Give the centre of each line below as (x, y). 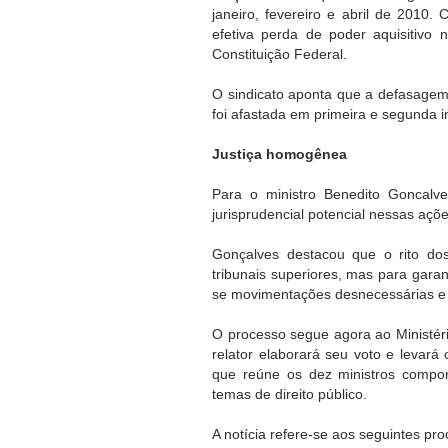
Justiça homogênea (281, 153)
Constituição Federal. (281, 53)
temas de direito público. (289, 393)
